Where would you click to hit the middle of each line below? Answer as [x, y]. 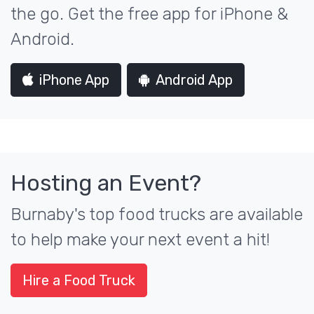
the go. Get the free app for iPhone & [149, 14]
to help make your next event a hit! [140, 240]
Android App [194, 80]
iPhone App [74, 80]
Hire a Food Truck [79, 280]
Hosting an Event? [106, 183]
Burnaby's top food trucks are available [157, 214]
